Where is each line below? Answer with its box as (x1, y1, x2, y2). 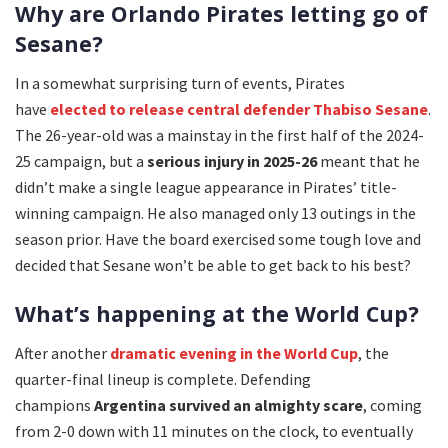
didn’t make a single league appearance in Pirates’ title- (15, 176, 397, 197)
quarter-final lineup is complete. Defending (15, 369, 311, 390)
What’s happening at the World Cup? (15, 299, 419, 329)
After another (15, 343, 110, 364)
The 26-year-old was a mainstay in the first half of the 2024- (15, 124, 424, 145)
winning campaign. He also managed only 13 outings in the (15, 202, 416, 223)
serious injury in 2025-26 (147, 150, 317, 171)
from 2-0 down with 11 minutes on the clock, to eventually (15, 421, 413, 442)
